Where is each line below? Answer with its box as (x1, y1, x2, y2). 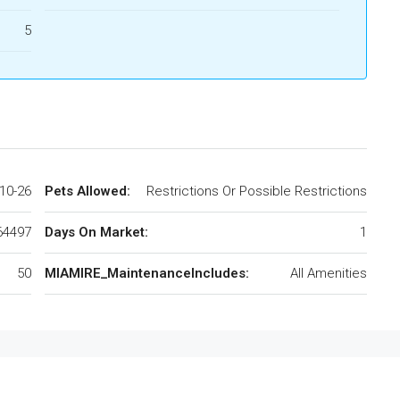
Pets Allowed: (45, 183, 130, 199)
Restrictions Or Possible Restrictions (146, 183, 367, 199)
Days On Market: (45, 224, 148, 240)
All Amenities (290, 265, 367, 281)
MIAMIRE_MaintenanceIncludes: (45, 265, 249, 281)
